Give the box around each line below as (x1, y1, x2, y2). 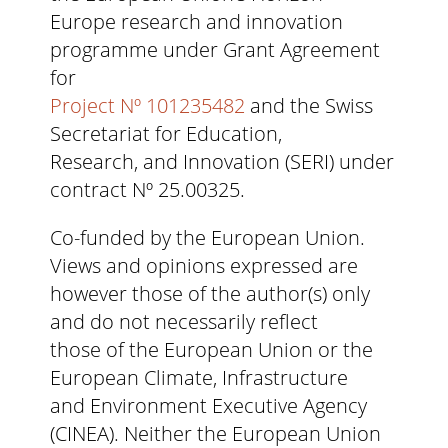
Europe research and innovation (50, 8, 343, 36)
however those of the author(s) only (50, 280, 370, 308)
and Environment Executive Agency (50, 392, 367, 420)
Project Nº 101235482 (50, 92, 245, 120)
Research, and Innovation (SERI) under (50, 148, 394, 176)
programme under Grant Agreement (50, 36, 380, 64)
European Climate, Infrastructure (50, 364, 348, 392)
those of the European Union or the (50, 336, 373, 364)
